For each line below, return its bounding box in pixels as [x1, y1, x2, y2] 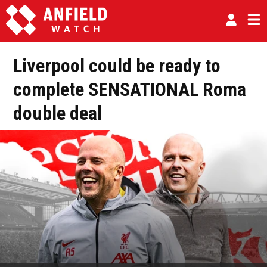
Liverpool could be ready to [13, 54, 221, 77]
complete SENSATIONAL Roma [13, 78, 246, 101]
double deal [13, 102, 102, 125]
